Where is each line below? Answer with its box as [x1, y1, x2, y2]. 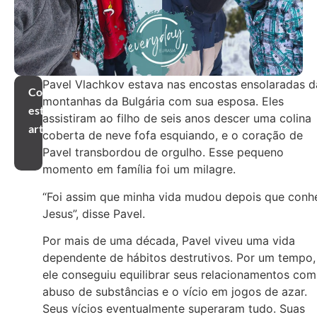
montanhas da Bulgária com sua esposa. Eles [42, 94, 284, 109]
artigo [28, 122, 58, 136]
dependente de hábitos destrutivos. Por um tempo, [42, 250, 316, 265]
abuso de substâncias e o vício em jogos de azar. [42, 284, 307, 299]
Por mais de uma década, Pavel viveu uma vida [42, 234, 295, 248]
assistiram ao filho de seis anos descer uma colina [42, 111, 311, 126]
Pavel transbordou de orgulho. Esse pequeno [42, 145, 284, 160]
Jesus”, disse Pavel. [42, 206, 145, 221]
